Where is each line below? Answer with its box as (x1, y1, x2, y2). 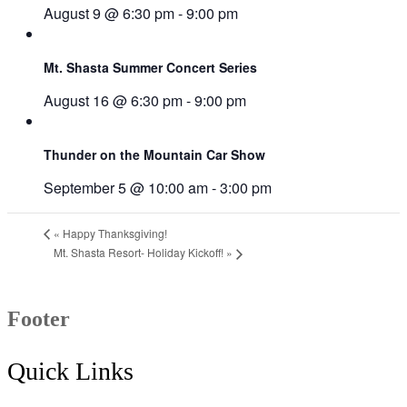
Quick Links (7, 356, 134, 385)
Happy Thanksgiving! (60, 224, 167, 241)
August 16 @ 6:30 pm (44, 90, 183, 112)
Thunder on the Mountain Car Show (44, 145, 265, 164)
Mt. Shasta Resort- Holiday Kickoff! (54, 243, 226, 260)
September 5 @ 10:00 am (44, 177, 208, 199)
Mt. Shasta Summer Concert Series (44, 58, 257, 77)
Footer (7, 306, 70, 331)
